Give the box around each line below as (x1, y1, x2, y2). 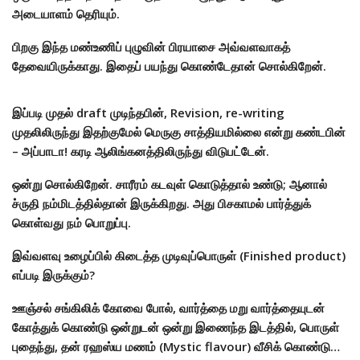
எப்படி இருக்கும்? (12, 267, 95, 284)
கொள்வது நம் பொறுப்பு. (12, 215, 131, 231)
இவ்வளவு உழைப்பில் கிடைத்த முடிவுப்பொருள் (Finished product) (12, 247, 346, 264)
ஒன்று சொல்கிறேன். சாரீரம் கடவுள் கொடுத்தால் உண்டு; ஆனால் (12, 176, 327, 193)
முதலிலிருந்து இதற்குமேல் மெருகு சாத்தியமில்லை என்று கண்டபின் (12, 124, 346, 141)
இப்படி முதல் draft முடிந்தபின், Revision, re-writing (12, 104, 284, 121)
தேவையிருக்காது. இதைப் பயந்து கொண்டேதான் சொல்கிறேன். (12, 58, 326, 75)
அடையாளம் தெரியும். (12, 6, 120, 22)
